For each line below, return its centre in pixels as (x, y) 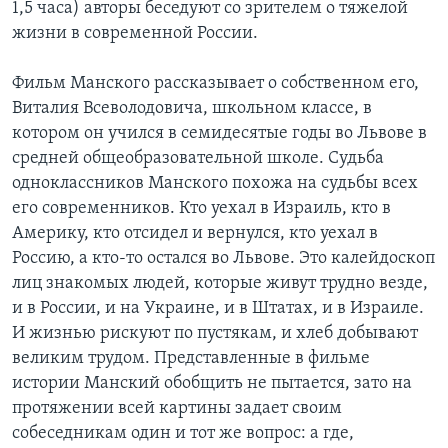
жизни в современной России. (135, 33)
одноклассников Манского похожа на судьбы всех (215, 183)
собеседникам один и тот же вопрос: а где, (183, 433)
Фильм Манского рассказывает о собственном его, (215, 83)
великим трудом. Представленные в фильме (191, 358)
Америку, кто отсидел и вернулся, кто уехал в (195, 233)
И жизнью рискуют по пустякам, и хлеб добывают (215, 333)
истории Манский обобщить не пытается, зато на (212, 383)
